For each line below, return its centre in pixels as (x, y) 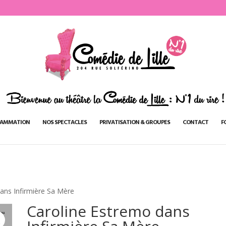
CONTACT (195, 123)
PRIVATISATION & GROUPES (134, 123)
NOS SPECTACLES (64, 123)
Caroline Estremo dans (108, 211)
